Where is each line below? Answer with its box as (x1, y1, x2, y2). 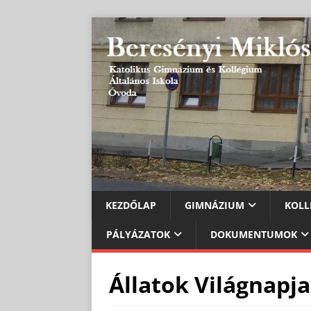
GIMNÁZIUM (185, 198, 244, 212)
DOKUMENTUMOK (210, 227, 297, 241)
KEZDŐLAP (106, 198, 156, 212)
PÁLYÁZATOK (106, 227, 170, 241)
